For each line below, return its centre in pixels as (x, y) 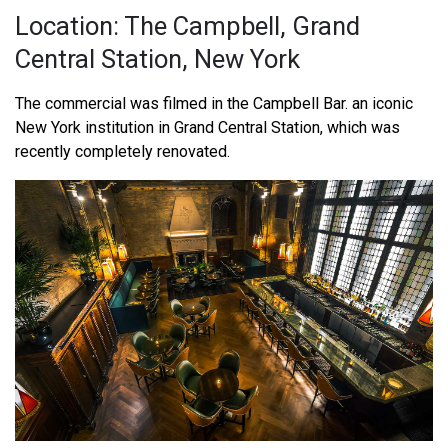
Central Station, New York (157, 58)
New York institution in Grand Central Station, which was (207, 127)
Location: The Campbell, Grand (187, 25)
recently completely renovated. (122, 151)
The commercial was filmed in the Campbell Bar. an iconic (214, 103)
